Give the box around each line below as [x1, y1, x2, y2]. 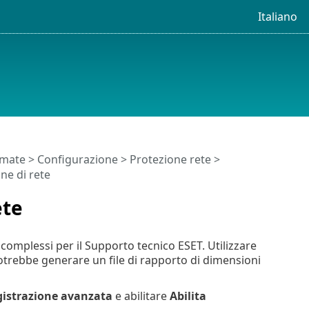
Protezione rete [129, 152, 211, 168]
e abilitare [112, 288, 170, 303]
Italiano [257, 8, 297, 24]
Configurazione [37, 152, 118, 168]
